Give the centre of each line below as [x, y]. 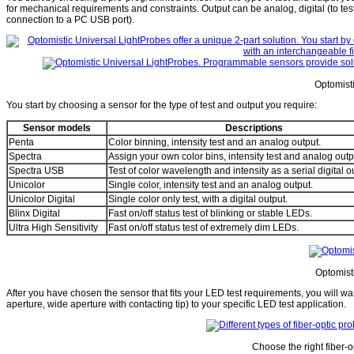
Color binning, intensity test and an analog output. [215, 143]
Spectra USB [36, 171]
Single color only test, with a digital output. [198, 200]
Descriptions [254, 128]
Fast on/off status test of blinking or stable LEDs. [210, 214]
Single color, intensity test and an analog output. [211, 185]
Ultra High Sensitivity [53, 228]
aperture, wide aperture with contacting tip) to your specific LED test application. [176, 305]
